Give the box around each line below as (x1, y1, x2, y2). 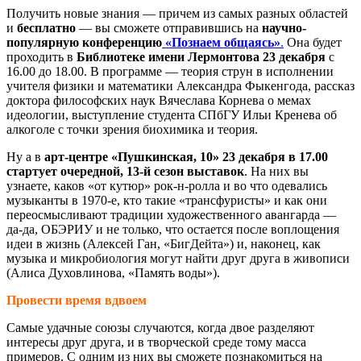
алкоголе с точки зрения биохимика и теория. (6, 122, 258, 136)
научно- (262, 20, 306, 35)
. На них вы (244, 164, 309, 178)
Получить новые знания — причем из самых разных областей (6, 6, 348, 20)
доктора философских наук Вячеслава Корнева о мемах (6, 93, 311, 107)
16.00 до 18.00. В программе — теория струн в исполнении (6, 64, 334, 78)
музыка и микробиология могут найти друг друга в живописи (6, 251, 350, 265)
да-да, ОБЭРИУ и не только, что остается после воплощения (6, 222, 339, 236)
